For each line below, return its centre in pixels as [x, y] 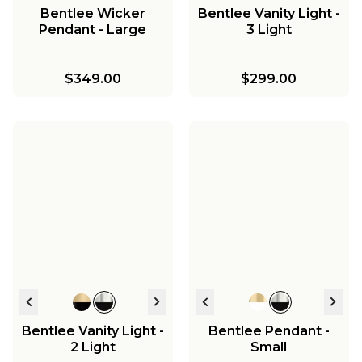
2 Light [93, 347]
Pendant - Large [93, 29]
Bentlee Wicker [93, 13]
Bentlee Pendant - [269, 330]
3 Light [269, 29]
